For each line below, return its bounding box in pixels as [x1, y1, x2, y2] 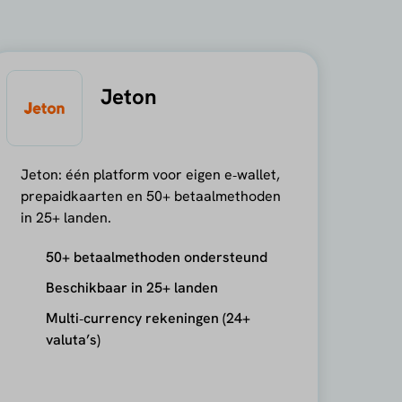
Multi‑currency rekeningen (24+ [45, 308, 250, 328]
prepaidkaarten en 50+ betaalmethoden [20, 186, 281, 205]
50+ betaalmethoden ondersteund [45, 247, 267, 267]
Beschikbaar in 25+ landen [45, 277, 218, 297]
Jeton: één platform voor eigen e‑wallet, [20, 164, 280, 184]
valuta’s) [45, 329, 100, 349]
